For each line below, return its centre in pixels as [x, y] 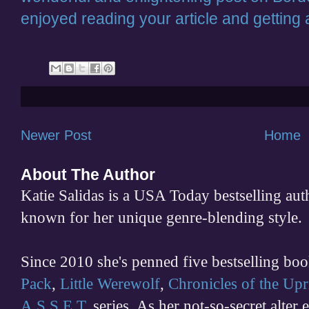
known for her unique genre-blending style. [161, 217]
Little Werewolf [110, 283]
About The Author [88, 175]
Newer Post [56, 135]
